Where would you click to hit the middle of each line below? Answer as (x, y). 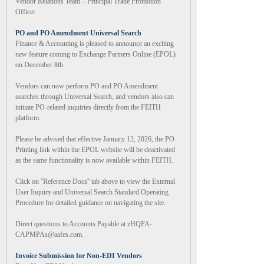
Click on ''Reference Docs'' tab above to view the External (95, 181)
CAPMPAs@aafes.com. (49, 235)
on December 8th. (40, 65)
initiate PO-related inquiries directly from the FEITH (88, 107)
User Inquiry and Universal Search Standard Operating (92, 192)
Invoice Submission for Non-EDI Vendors (79, 256)
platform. (28, 118)
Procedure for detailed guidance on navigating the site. (90, 203)
